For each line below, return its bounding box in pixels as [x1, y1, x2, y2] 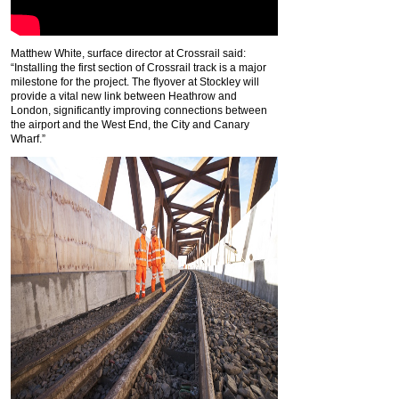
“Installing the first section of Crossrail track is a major [11, 61, 266, 74]
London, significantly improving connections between [11, 103, 267, 117]
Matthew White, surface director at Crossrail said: [11, 46, 246, 60]
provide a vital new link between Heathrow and [11, 89, 237, 102]
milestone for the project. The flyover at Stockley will [11, 75, 259, 88]
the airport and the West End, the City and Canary [11, 118, 249, 131]
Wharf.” [11, 132, 45, 145]
